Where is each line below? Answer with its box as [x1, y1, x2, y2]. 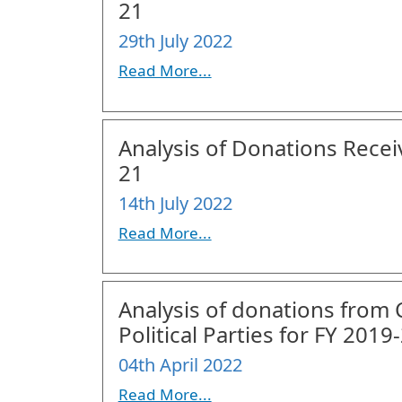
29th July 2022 [118, 29, 232, 54]
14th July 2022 [118, 190, 232, 215]
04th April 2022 [118, 353, 242, 378]
